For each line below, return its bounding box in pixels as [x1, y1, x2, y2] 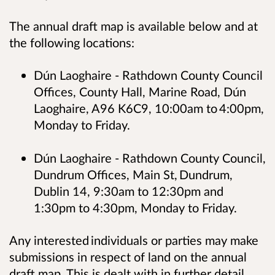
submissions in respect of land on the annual [9, 249, 247, 264]
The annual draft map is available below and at [9, 18, 258, 34]
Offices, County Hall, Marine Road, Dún [34, 84, 246, 99]
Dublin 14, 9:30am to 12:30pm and [34, 183, 223, 198]
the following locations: [9, 35, 137, 50]
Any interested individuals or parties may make [9, 232, 258, 247]
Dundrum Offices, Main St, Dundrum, [34, 166, 233, 182]
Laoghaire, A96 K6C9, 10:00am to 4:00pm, [34, 101, 264, 116]
